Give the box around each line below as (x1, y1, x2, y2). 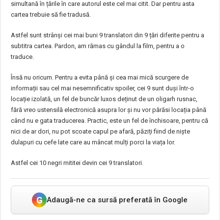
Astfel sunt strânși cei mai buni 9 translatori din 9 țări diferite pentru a (11, 31, 205, 39)
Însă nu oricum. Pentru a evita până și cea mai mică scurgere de (11, 74, 189, 81)
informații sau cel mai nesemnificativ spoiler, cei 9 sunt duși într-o (11, 84, 194, 92)
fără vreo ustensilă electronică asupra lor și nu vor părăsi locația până (11, 106, 207, 113)
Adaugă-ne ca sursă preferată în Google (47, 195, 188, 204)
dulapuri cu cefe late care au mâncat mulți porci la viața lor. (11, 138, 176, 146)
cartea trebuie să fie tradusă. (11, 11, 91, 18)
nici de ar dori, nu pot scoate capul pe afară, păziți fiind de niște (11, 128, 191, 135)
